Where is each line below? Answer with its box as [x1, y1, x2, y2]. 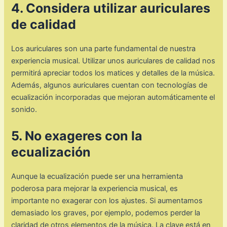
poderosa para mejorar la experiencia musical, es [11, 183, 178, 193]
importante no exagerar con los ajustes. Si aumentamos [11, 196, 203, 205]
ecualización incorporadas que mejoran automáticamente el [11, 93, 215, 102]
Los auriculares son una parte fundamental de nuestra [11, 44, 196, 54]
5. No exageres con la [11, 128, 143, 143]
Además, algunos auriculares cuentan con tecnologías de [11, 81, 208, 90]
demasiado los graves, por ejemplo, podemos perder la [11, 208, 201, 217]
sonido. [11, 105, 37, 115]
